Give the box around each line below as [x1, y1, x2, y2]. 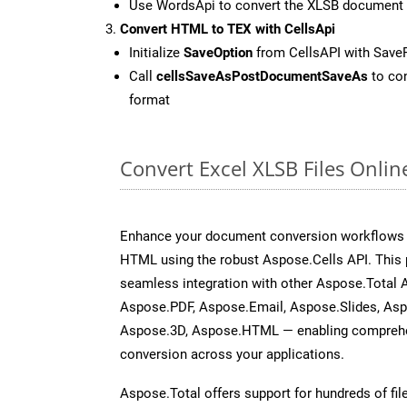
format [129, 91, 170, 108]
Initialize [129, 44, 184, 61]
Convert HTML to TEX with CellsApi [120, 20, 335, 37]
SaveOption [184, 44, 253, 61]
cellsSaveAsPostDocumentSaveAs [156, 67, 368, 84]
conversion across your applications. [120, 345, 344, 362]
